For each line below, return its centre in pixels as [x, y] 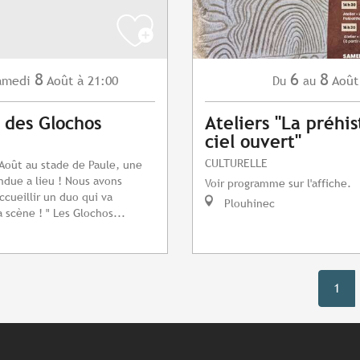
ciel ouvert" [253, 142]
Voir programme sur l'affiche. [278, 183]
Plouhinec [248, 203]
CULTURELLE [236, 163]
